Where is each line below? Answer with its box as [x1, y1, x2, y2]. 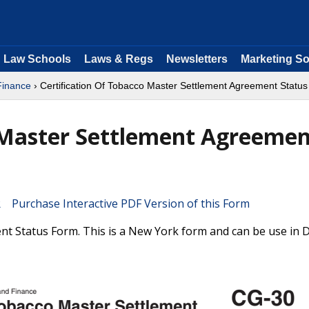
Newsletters [166, 53, 228, 65]
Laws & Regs [84, 53, 153, 65]
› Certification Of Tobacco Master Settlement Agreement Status [31, 80, 308, 91]
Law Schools [3, 53, 71, 65]
